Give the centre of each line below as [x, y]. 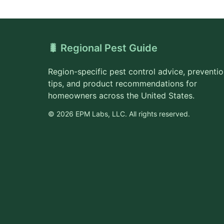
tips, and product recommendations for [122, 83]
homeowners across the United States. [121, 95]
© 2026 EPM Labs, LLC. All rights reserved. [119, 114]
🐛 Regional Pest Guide [103, 48]
